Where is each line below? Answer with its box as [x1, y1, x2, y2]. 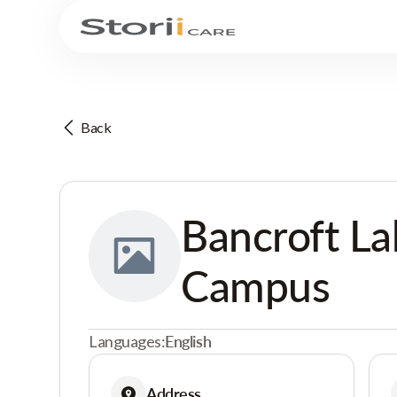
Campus [181, 261, 331, 311]
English [165, 331, 212, 351]
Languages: [89, 331, 166, 351]
